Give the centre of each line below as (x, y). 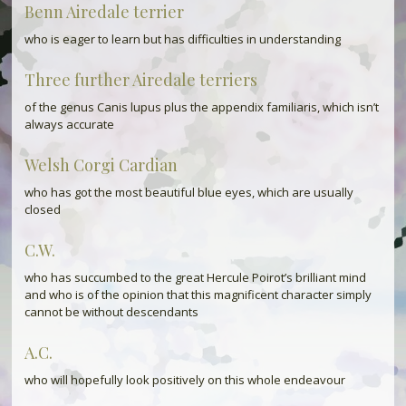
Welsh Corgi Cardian (101, 165)
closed (42, 209)
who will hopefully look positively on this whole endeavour (184, 380)
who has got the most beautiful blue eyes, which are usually (188, 192)
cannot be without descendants (111, 312)
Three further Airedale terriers (140, 80)
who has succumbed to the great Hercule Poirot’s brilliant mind (195, 277)
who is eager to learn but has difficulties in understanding (182, 39)
